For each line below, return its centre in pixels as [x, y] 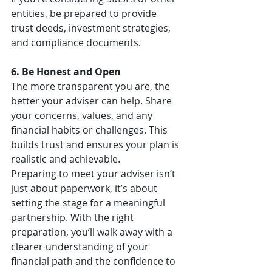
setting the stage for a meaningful [89, 203]
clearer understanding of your [81, 247]
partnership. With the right [73, 218]
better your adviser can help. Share [93, 101]
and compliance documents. [76, 43]
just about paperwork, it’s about [85, 189]
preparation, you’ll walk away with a [93, 232]
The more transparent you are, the [92, 87]
